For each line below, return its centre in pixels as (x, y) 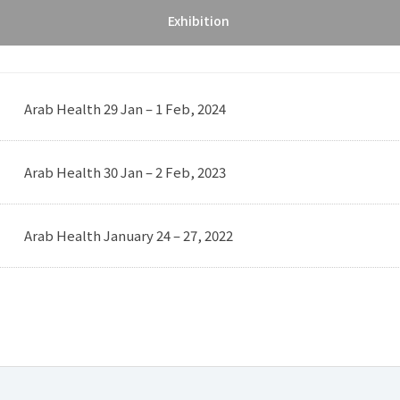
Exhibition (199, 21)
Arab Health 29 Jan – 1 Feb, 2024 (125, 108)
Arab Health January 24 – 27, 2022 (129, 235)
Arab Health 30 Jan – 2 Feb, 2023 (125, 172)
